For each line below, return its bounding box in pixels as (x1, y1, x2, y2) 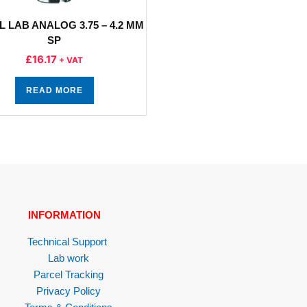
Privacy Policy (36, 285, 101, 297)
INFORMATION (27, 209, 101, 221)
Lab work (47, 252, 89, 264)
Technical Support (27, 236, 107, 247)
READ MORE (25, 86, 83, 95)
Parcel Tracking (33, 269, 103, 280)
